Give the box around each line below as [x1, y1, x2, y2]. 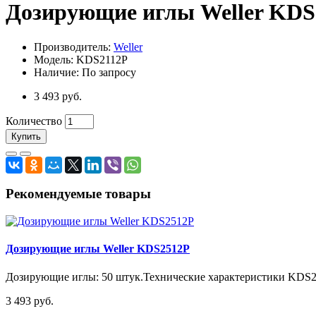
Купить [11, 130, 41, 142]
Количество [6, 114, 62, 127]
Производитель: [34, 40, 114, 53]
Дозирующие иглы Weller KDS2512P [6, 243, 190, 255]
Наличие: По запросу [34, 66, 136, 78]
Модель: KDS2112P [34, 53, 128, 66]
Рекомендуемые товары [6, 186, 151, 202]
